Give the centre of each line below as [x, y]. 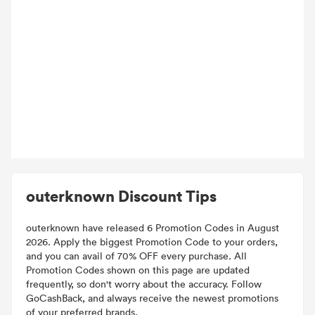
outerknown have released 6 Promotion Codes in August [153, 227]
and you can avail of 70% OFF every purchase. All [136, 256]
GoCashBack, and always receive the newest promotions [152, 298]
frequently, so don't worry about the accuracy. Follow [144, 284]
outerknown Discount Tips [121, 195]
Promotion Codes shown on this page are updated [138, 270]
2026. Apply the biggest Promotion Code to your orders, [152, 242]
